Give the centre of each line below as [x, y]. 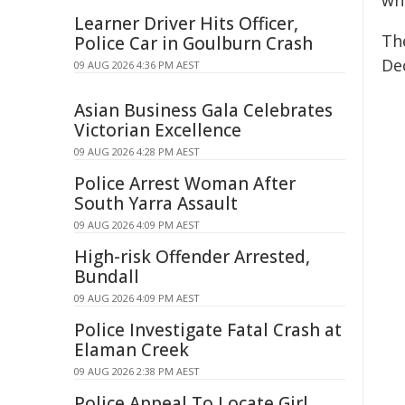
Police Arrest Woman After [185, 184]
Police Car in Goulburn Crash [193, 43]
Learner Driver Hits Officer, [186, 24]
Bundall [107, 277]
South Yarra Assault [156, 203]
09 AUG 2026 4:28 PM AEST [137, 151]
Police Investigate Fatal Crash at [208, 330]
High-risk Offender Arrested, [192, 257]
